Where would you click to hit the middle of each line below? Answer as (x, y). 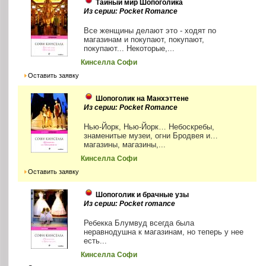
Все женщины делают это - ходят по (150, 31)
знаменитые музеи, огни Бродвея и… (151, 136)
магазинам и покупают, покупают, (144, 40)
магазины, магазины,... (125, 145)
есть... (96, 241)
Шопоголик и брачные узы (142, 195)
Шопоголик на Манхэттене (142, 99)
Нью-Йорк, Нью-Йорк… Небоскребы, (149, 127)
